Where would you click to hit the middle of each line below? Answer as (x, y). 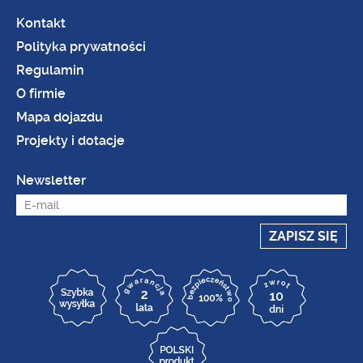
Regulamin (50, 70)
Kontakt (41, 23)
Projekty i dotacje (70, 141)
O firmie (41, 94)
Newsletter (51, 180)
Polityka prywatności (81, 47)
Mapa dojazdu (60, 117)
